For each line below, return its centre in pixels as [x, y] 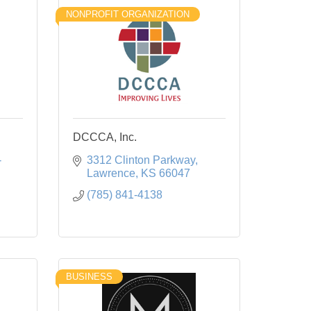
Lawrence [111, 173]
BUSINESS [89, 276]
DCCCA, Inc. [104, 137]
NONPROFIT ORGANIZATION [127, 14]
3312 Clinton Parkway [141, 160]
